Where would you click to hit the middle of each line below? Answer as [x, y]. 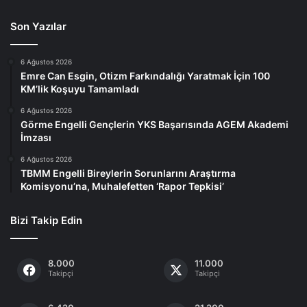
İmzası [36, 137]
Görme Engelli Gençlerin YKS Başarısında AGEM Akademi [155, 124]
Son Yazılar [38, 26]
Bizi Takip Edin [46, 220]
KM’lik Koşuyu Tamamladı [80, 88]
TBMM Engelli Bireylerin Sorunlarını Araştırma [128, 173]
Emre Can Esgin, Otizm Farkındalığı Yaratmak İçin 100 [145, 75]
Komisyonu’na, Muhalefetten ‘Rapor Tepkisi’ [122, 186]
